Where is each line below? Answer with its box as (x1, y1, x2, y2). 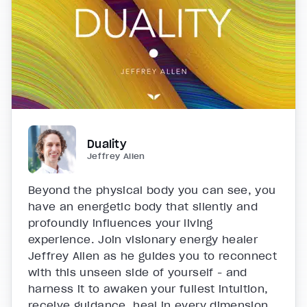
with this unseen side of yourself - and (28, 265, 247, 279)
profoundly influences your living (28, 215, 213, 230)
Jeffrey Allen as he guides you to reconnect (28, 248, 278, 262)
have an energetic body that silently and (28, 199, 258, 213)
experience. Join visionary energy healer (28, 232, 258, 246)
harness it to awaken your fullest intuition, (28, 281, 269, 295)
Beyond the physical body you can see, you (28, 182, 276, 197)
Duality (87, 136, 127, 151)
